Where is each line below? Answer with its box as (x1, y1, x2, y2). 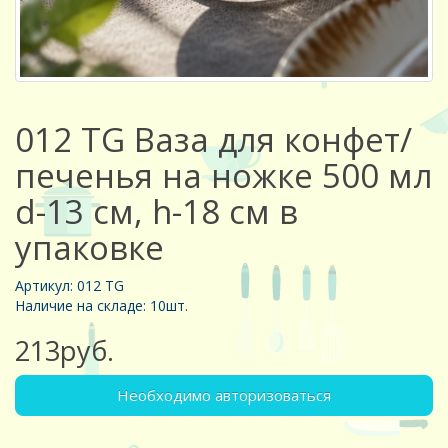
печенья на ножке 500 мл (15, 153, 433, 199)
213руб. (15, 332, 114, 370)
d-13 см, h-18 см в (15, 189, 298, 235)
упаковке (15, 225, 164, 271)
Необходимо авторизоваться (117, 385, 331, 406)
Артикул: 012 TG (15, 276, 124, 296)
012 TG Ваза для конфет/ (15, 117, 412, 163)
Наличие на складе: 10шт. (15, 296, 188, 316)
